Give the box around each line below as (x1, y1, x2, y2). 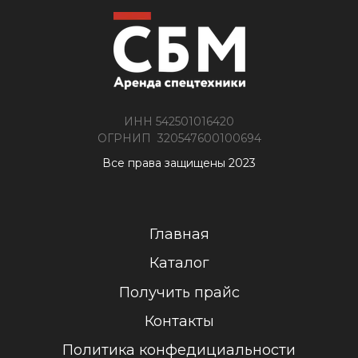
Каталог (149, 254, 209, 272)
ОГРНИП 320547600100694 (97, 131, 261, 146)
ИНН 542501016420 (124, 114, 234, 129)
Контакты (144, 312, 214, 330)
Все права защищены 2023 (102, 156, 256, 171)
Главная (149, 225, 209, 244)
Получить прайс (118, 283, 240, 301)
